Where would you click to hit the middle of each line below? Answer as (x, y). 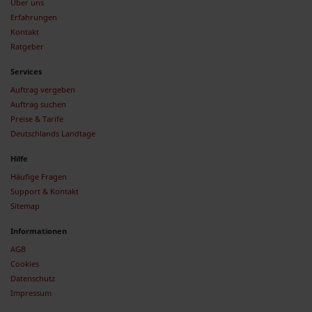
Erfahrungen (34, 17)
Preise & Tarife (37, 119)
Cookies (25, 264)
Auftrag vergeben (43, 89)
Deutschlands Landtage (53, 133)
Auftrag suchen (38, 104)
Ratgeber (27, 46)
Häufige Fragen (39, 177)
